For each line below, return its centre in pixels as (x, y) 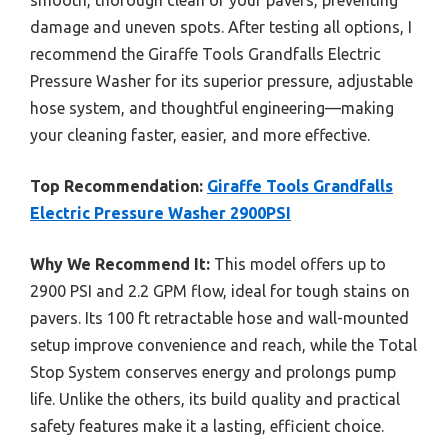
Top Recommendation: (116, 185)
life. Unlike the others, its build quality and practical (215, 398)
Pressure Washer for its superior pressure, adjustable (221, 80)
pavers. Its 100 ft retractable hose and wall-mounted (219, 317)
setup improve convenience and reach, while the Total (223, 344)
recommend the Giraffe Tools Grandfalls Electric (205, 53)
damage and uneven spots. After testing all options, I (221, 26)
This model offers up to (298, 263)
